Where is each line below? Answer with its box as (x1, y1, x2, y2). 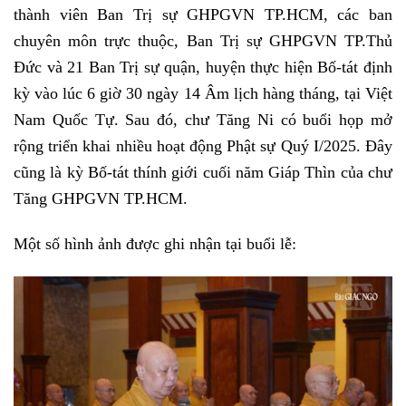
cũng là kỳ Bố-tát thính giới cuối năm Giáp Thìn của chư (14, 162, 392, 181)
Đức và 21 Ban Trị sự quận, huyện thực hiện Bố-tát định (14, 57, 392, 76)
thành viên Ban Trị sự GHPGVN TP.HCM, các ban (14, 5, 392, 24)
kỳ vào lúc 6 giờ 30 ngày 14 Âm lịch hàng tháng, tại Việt (14, 83, 392, 102)
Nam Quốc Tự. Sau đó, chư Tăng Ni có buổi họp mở (14, 110, 392, 129)
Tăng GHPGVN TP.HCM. (14, 188, 188, 208)
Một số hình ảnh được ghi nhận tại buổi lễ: (14, 234, 296, 253)
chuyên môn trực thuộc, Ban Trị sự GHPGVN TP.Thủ (14, 31, 392, 50)
